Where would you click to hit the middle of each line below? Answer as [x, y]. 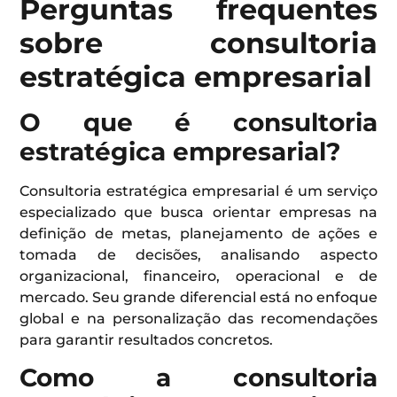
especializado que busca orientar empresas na [198, 212]
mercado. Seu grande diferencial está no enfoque [198, 297]
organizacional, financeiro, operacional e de [198, 276]
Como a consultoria [198, 378]
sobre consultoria [198, 43]
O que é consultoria [198, 122]
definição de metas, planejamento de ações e [198, 233]
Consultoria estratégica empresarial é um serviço [198, 191]
